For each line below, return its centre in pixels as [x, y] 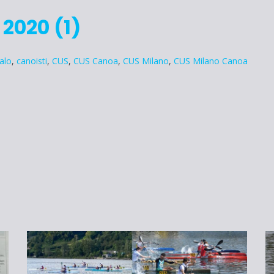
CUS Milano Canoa [211, 61]
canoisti [32, 61]
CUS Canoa [96, 61]
